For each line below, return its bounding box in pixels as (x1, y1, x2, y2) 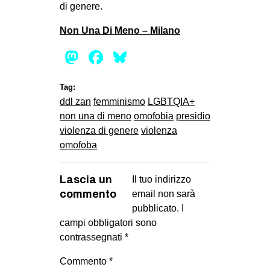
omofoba (60, 139, 97, 150)
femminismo (93, 96, 145, 107)
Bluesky (130, 46, 197, 68)
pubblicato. (132, 202, 179, 213)
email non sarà (132, 188, 195, 199)
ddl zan (60, 96, 91, 107)
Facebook (105, 46, 191, 68)
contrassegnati (60, 231, 125, 242)
